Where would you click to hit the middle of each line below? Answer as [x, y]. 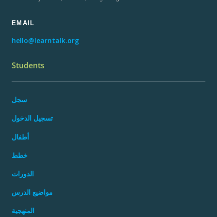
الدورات [23, 174]
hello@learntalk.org [45, 40]
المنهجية [23, 211]
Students [28, 65]
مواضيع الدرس [32, 192]
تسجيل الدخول [32, 118]
